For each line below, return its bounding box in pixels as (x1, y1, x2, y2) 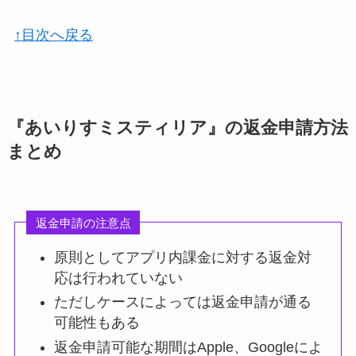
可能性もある (54, 315, 141, 331)
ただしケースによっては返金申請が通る (54, 294, 312, 311)
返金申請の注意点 (35, 215, 131, 230)
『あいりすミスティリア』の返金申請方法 (6, 118, 348, 137)
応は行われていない (54, 269, 184, 286)
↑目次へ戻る (14, 26, 93, 43)
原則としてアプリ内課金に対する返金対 (54, 249, 312, 265)
